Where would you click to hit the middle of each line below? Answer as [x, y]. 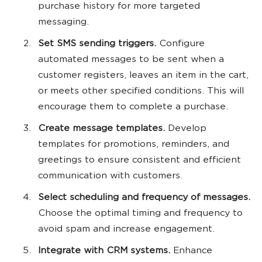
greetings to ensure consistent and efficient [139, 161]
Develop [187, 129]
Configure [180, 44]
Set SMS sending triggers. [97, 44]
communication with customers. [110, 177]
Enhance [193, 251]
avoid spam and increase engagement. [126, 230]
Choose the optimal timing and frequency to [140, 214]
